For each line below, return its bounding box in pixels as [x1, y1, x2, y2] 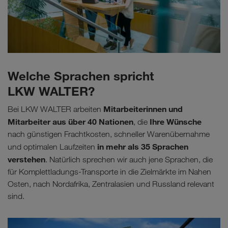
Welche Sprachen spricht [8, 68, 154, 83]
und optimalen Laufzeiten [8, 141, 97, 152]
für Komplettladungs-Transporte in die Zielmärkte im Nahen [8, 166, 211, 177]
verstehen [8, 154, 45, 164]
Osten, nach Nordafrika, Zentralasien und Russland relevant [8, 179, 214, 189]
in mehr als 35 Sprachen [97, 141, 188, 152]
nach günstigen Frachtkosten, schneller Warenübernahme [8, 129, 210, 139]
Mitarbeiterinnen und [103, 103, 183, 114]
